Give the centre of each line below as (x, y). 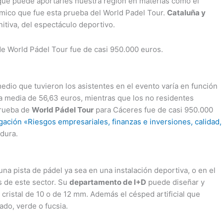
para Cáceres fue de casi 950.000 (153, 110)
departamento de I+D (108, 182)
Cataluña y (186, 12)
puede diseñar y (175, 182)
